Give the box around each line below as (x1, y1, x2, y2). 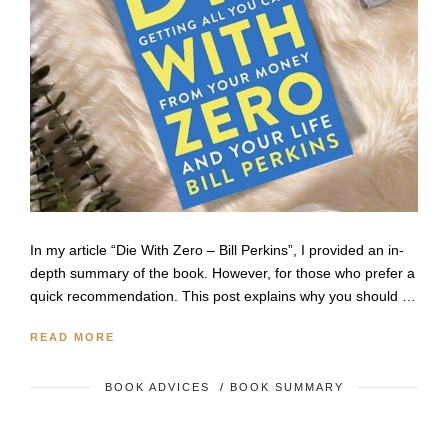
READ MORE (30, 331, 115, 344)
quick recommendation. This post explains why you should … (30, 288, 416, 305)
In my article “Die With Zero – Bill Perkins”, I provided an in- (30, 242, 404, 259)
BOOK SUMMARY (229, 381, 344, 394)
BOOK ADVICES (104, 381, 210, 394)
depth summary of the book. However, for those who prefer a (30, 265, 415, 282)
